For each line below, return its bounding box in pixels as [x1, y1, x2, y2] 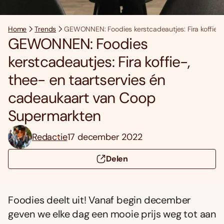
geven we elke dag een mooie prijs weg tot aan [8, 207, 216, 221]
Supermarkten [8, 106, 101, 126]
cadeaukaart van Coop [8, 88, 156, 108]
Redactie [32, 130, 67, 143]
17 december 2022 [67, 130, 142, 143]
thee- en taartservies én [8, 70, 165, 90]
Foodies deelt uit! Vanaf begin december [8, 193, 191, 207]
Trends [34, 24, 56, 34]
